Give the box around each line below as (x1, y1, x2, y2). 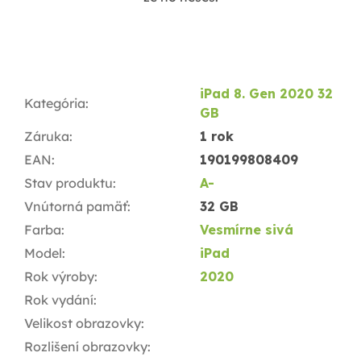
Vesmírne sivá (200, 222, 293, 239)
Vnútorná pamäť (24, 198, 127, 215)
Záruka (24, 128, 69, 145)
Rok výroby (24, 268, 94, 285)
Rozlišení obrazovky (24, 338, 147, 355)
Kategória (24, 95, 85, 112)
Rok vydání (24, 292, 93, 309)
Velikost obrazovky (24, 315, 141, 332)
